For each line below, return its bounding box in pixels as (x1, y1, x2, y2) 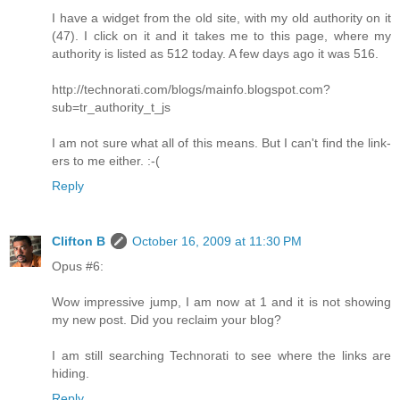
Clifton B (52, 234, 105, 249)
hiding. (52, 366, 89, 381)
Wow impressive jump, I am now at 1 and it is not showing (52, 295, 391, 310)
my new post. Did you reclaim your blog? (52, 312, 281, 328)
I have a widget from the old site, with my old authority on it (52, 11, 391, 26)
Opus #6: (52, 259, 104, 274)
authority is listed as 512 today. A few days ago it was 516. (52, 46, 379, 62)
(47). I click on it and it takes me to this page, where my (52, 29, 391, 44)
